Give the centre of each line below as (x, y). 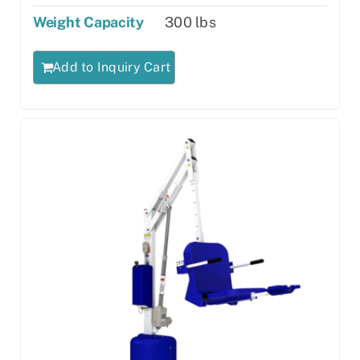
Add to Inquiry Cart (112, 67)
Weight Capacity (88, 22)
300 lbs (190, 22)
